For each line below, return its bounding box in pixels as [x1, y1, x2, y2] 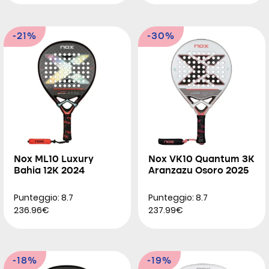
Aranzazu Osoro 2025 [148, 166, 249, 176]
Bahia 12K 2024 [14, 166, 85, 176]
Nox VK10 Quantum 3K [148, 155, 255, 165]
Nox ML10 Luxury [14, 155, 94, 165]
